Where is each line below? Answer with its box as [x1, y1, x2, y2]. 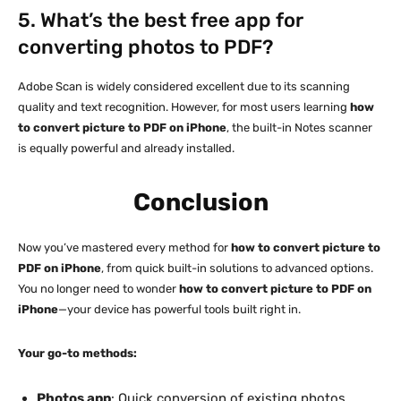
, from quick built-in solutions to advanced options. [101, 260, 373, 275]
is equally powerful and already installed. [18, 141, 235, 155]
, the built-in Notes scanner [226, 120, 372, 134]
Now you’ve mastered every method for [18, 240, 231, 254]
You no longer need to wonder [18, 281, 179, 295]
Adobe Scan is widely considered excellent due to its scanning [18, 79, 350, 93]
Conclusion [132, 187, 269, 217]
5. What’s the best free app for [18, 7, 303, 32]
